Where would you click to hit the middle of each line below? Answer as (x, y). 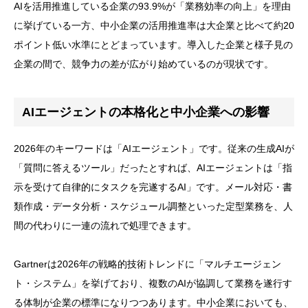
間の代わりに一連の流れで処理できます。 (105, 226)
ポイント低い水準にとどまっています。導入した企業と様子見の (153, 45)
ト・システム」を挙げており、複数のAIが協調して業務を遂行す (153, 284)
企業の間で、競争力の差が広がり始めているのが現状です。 (144, 64)
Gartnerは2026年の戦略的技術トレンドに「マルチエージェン (147, 264)
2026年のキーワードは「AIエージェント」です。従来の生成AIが (154, 149)
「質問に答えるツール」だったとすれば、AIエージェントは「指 (153, 168)
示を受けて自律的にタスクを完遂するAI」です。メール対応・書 (153, 187)
